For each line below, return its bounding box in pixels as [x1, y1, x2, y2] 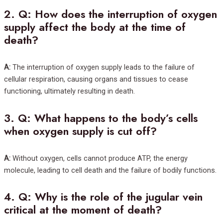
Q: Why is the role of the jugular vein [18, 189, 203, 205]
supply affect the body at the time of [4, 19, 186, 35]
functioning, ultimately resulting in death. [4, 87, 135, 96]
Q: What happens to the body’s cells [18, 110, 198, 126]
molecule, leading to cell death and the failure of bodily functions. [4, 165, 217, 175]
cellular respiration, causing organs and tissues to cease [4, 75, 188, 84]
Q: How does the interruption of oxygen [18, 6, 217, 22]
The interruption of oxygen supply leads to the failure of [10, 63, 195, 72]
